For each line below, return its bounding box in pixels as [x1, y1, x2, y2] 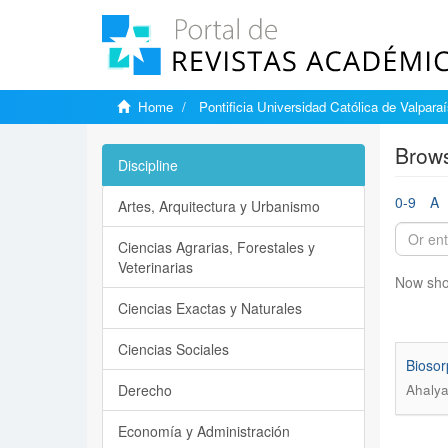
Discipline [118, 155, 178, 175]
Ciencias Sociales [118, 339, 229, 359]
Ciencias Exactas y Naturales [118, 298, 302, 318]
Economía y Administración [118, 421, 290, 441]
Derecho [118, 380, 172, 400]
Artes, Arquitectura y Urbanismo [118, 196, 320, 216]
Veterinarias [118, 257, 193, 277]
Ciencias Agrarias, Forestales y [118, 237, 315, 257]
